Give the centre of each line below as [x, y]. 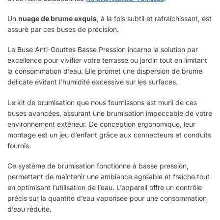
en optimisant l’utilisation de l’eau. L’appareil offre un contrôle [105, 188]
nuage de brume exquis [57, 18]
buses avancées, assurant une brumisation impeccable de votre [110, 113]
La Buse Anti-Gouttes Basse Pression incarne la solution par [103, 50]
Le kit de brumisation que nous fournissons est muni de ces [102, 102]
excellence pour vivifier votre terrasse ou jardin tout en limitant [107, 60]
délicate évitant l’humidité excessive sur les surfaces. [93, 82]
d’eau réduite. [29, 209]
